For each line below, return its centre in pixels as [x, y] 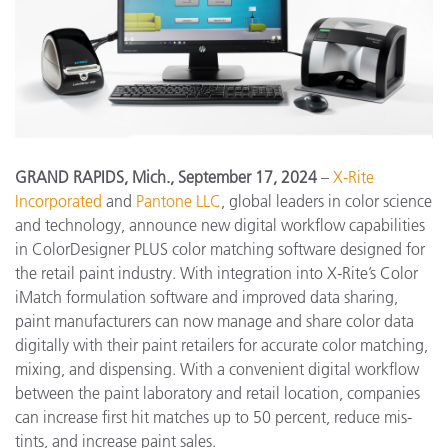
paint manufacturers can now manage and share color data [214, 320]
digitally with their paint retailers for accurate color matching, [221, 344]
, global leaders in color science [326, 200]
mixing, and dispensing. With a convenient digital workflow [217, 368]
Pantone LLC [178, 200]
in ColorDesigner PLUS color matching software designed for [220, 248]
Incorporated [58, 200]
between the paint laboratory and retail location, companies [217, 392]
